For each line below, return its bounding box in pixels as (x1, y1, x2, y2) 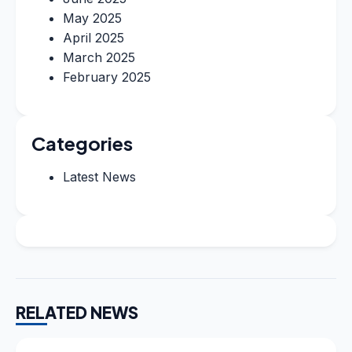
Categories (31, 130, 133, 155)
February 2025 (63, 68, 151, 85)
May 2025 (63, 9, 122, 26)
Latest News (63, 168, 136, 185)
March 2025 (63, 49, 135, 65)
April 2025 (63, 29, 124, 46)
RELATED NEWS (16, 301, 138, 323)
